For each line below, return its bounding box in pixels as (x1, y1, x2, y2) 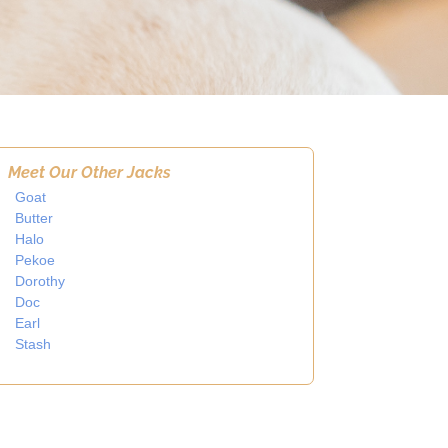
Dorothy (15, 272, 66, 289)
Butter (15, 209, 54, 226)
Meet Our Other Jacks (8, 162, 172, 182)
